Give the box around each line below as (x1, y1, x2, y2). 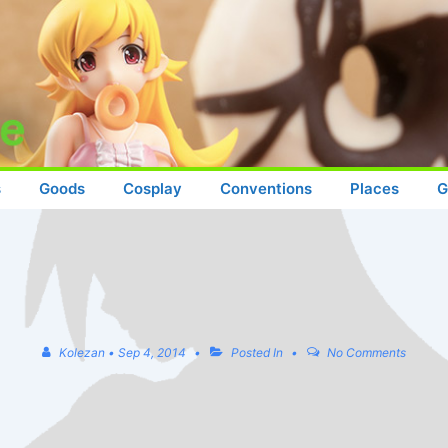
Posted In (228, 344, 286, 360)
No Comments (326, 344, 406, 360)
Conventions (220, 178, 312, 198)
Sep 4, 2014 (118, 344, 187, 360)
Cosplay (123, 178, 182, 198)
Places (350, 178, 399, 198)
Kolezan (59, 344, 106, 360)
